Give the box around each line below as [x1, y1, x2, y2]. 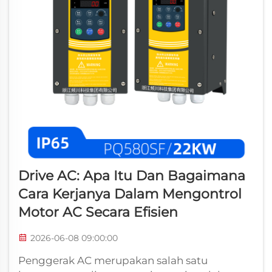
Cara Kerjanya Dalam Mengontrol [18, 186, 242, 202]
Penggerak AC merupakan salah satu [18, 254, 208, 267]
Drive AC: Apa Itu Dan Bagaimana [18, 168, 245, 184]
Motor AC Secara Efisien [18, 204, 178, 220]
